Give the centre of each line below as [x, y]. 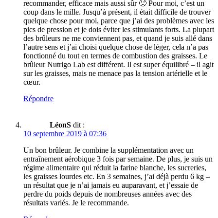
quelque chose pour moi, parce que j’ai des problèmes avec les [119, 21]
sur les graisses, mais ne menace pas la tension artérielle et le [115, 73]
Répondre [38, 99]
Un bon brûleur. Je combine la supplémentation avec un [109, 150]
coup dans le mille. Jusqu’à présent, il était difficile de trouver [117, 12]
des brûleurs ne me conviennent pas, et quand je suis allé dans [118, 38]
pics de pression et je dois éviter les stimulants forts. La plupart [119, 30]
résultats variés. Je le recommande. [76, 203]
